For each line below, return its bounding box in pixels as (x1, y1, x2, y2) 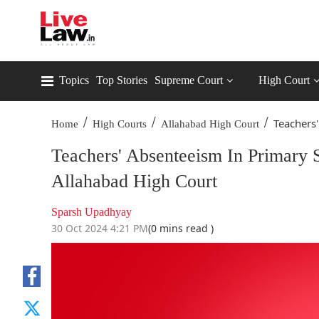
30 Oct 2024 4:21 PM (51, 221, 148, 235)
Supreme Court (155, 74, 223, 86)
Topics (59, 74, 89, 86)
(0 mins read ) (148, 221, 214, 235)
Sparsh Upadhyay (51, 206, 132, 218)
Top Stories (96, 74, 147, 86)
